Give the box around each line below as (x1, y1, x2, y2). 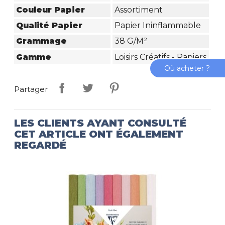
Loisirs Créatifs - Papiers (114, 52, 206, 62)
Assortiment (114, 5, 163, 15)
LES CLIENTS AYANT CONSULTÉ (14, 117, 187, 130)
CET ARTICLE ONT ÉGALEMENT (14, 128, 184, 141)
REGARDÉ (14, 139, 67, 152)
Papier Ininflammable (114, 21, 201, 31)
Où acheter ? (164, 63, 210, 73)
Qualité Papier (16, 21, 83, 31)
